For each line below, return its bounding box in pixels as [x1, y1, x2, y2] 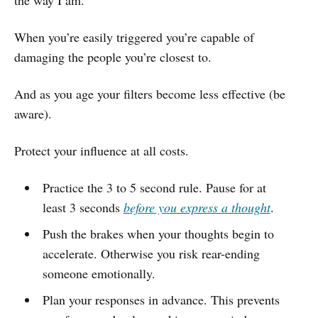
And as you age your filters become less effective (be [14, 84, 285, 102]
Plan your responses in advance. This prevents [42, 290, 280, 308]
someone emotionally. [42, 264, 155, 282]
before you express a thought [123, 198, 270, 216]
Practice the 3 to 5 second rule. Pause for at [42, 178, 266, 196]
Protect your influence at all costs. [14, 141, 189, 159]
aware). [14, 104, 52, 122]
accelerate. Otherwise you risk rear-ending [42, 244, 260, 262]
